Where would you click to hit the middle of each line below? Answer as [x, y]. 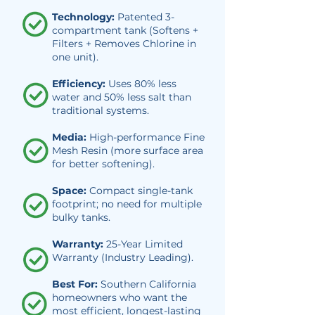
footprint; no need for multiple [127, 204]
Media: [69, 137]
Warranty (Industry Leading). [123, 257]
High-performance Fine [146, 137]
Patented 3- [144, 17]
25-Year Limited [144, 244]
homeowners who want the [120, 297]
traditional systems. [101, 110]
